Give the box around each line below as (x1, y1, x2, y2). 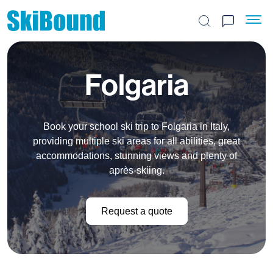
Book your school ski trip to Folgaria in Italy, (43, 121, 230, 132)
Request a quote (101, 205, 172, 216)
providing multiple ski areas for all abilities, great (33, 136, 240, 146)
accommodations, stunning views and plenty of (36, 151, 237, 161)
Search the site (204, 22, 268, 33)
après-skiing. (108, 165, 165, 175)
